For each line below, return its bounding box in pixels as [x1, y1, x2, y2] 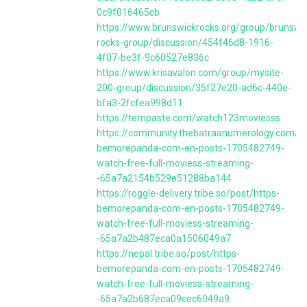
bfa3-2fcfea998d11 [97, 97, 183, 108]
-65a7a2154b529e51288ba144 [97, 173, 232, 184]
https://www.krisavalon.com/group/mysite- [97, 67, 284, 78]
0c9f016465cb [97, 7, 160, 18]
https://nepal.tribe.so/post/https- [97, 248, 240, 259]
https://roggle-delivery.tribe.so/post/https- [97, 188, 280, 199]
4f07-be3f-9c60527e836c [97, 52, 209, 63]
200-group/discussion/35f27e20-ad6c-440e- [97, 82, 291, 93]
